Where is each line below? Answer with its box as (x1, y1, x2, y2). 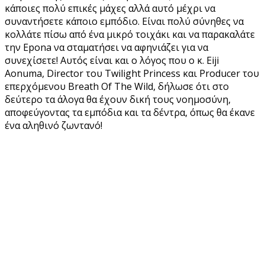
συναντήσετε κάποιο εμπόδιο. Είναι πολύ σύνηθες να (5, 14, 244, 28)
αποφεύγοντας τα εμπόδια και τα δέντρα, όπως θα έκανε (5, 105, 255, 119)
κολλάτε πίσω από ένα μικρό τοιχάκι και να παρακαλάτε (5, 27, 255, 41)
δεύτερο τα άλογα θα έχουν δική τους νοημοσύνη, (5, 92, 231, 106)
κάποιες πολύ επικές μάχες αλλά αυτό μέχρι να (5, 1, 215, 15)
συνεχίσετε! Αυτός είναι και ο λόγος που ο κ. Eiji (5, 53, 219, 67)
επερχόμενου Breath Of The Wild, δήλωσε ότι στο (5, 79, 229, 93)
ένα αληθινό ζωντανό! (5, 118, 102, 132)
